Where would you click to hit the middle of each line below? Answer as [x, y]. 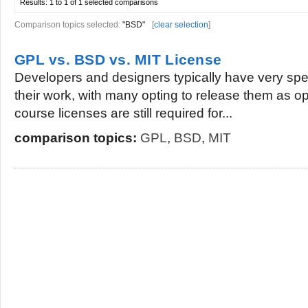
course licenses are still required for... [123, 113]
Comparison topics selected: [68, 25]
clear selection [181, 25]
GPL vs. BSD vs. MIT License [118, 59]
